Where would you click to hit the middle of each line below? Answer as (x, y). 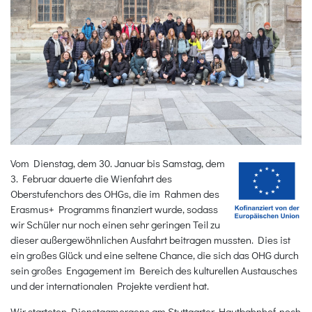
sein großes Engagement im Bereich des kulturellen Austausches (154, 270)
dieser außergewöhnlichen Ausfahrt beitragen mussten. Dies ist (150, 239)
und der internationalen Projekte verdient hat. (110, 285)
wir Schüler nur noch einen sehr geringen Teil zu (115, 224)
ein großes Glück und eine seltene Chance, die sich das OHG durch (155, 255)
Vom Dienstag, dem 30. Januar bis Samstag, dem (118, 163)
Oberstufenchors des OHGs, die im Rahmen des (115, 193)
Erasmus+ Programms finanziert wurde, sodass (114, 209)
